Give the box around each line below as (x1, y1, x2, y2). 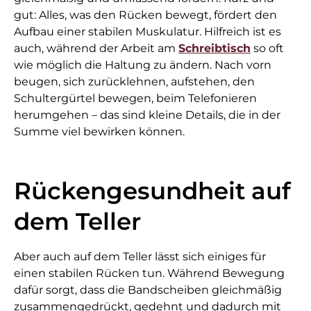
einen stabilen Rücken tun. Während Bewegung (14, 267, 285, 280)
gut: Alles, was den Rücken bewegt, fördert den (14, 8, 277, 22)
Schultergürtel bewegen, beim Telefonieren (14, 92, 257, 106)
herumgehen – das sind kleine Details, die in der (14, 108, 280, 122)
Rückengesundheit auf (14, 176, 291, 206)
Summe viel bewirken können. (14, 125, 185, 139)
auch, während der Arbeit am (14, 42, 176, 56)
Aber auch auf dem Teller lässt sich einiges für (14, 250, 266, 264)
